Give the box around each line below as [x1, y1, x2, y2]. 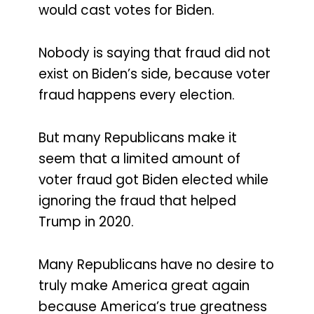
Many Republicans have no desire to [39, 254, 274, 274]
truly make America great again [39, 275, 250, 295]
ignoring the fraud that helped [39, 191, 236, 210]
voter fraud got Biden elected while [39, 170, 268, 189]
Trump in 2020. [39, 212, 134, 231]
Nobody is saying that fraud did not [39, 43, 271, 63]
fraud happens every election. [39, 86, 235, 105]
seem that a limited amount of [39, 149, 240, 168]
